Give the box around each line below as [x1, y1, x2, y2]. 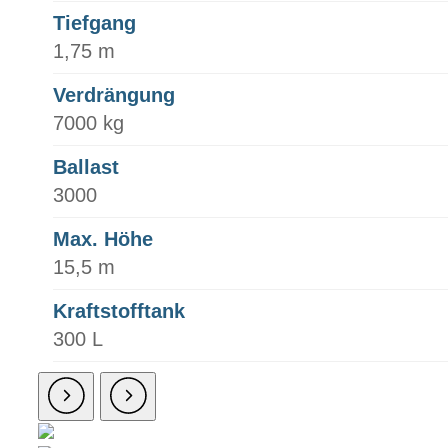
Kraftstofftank [53, 300, 185, 323]
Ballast [53, 156, 119, 179]
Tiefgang [53, 12, 136, 35]
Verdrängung [53, 84, 175, 107]
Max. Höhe [53, 228, 153, 251]
